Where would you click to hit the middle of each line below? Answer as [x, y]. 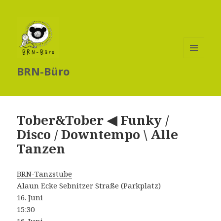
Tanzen [41, 149]
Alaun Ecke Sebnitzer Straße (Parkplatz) [89, 186]
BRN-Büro [43, 71]
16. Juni [30, 198]
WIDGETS [198, 78]
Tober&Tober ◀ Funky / [93, 120]
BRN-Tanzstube [45, 174]
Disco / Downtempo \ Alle [98, 134]
